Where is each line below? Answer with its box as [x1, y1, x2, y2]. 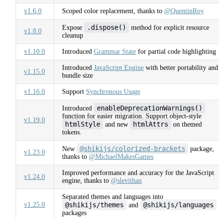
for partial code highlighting [136, 47, 216, 55]
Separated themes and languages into [62, 193, 163, 200]
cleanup [62, 31, 83, 39]
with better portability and [144, 64, 218, 71]
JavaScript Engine [94, 64, 144, 71]
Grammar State [94, 47, 136, 55]
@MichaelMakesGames [89, 153, 153, 160]
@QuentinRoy [164, 7, 204, 15]
